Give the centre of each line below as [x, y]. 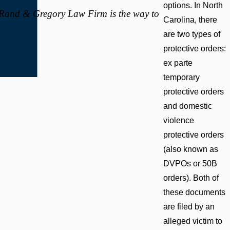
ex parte [178, 63]
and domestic [187, 106]
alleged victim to [193, 221]
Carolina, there [190, 20]
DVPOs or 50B [190, 164]
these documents [194, 193]
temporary [181, 78]
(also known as [190, 149]
